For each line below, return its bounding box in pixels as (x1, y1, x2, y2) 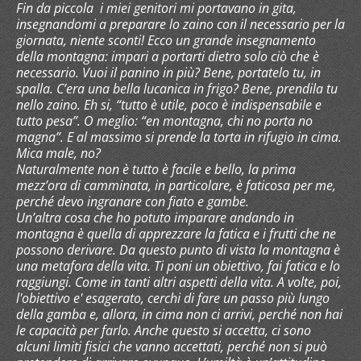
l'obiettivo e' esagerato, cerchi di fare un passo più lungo (16, 288, 330, 307)
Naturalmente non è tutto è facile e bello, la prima (16, 160, 296, 178)
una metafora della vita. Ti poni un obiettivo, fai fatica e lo (16, 256, 340, 275)
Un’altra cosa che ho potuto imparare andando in (16, 208, 294, 226)
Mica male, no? (16, 143, 101, 162)
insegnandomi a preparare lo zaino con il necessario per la (16, 15, 345, 33)
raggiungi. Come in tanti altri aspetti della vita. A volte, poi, (16, 272, 342, 291)
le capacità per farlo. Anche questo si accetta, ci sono (16, 321, 311, 339)
